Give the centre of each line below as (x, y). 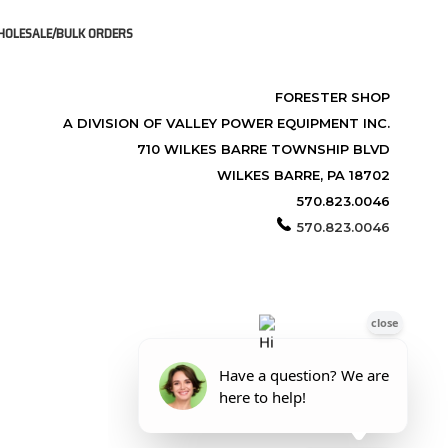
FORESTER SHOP (332, 97)
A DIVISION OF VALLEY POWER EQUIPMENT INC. (226, 123)
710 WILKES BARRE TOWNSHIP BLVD (263, 149)
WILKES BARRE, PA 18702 (303, 175)
